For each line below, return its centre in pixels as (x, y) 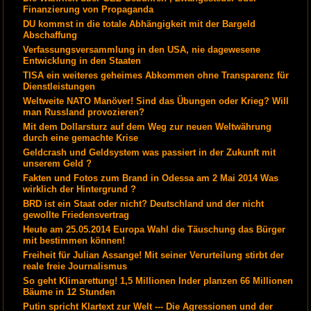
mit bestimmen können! (74, 241)
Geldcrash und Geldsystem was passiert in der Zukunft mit (150, 153)
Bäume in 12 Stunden (69, 292)
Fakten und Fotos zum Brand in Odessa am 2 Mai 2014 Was (151, 178)
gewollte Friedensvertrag (76, 215)
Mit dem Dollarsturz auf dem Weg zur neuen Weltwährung (148, 127)
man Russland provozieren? (84, 112)
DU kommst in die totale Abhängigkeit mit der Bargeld (140, 24)
